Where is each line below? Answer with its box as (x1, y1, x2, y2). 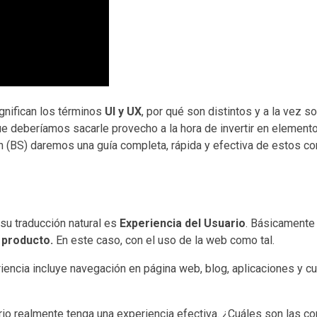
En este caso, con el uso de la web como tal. (53, 233, 275, 247)
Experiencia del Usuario (117, 216, 246, 230)
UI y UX (105, 104, 142, 118)
